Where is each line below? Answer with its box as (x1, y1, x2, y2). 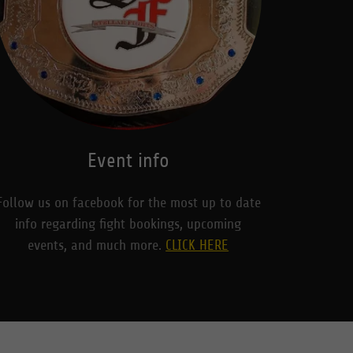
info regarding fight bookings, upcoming (15, 215, 242, 232)
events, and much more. (28, 236, 166, 253)
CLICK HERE (165, 236, 229, 253)
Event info (87, 149, 169, 172)
